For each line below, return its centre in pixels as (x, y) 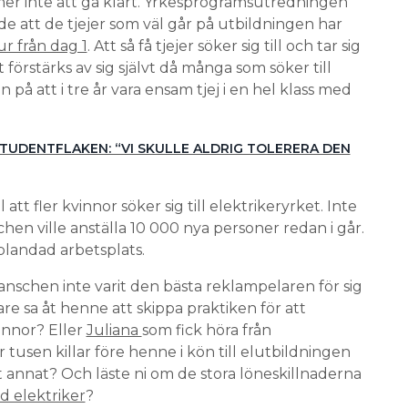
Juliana (114, 330)
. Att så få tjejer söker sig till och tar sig (224, 46)
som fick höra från (206, 330)
